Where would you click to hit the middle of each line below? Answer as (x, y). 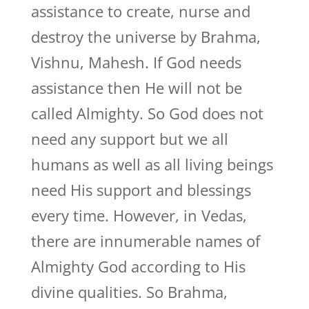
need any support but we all (129, 139)
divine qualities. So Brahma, (129, 292)
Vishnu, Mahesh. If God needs (136, 62)
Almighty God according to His (138, 266)
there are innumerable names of (145, 241)
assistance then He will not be (136, 88)
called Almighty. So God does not (147, 113)
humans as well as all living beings (152, 164)
